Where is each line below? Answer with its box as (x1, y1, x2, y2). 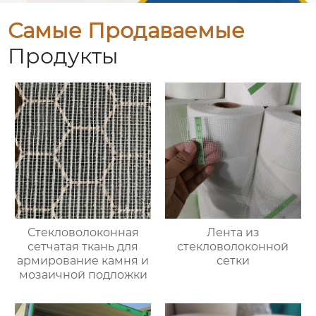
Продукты (8, 43, 119, 70)
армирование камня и (17, 254, 150, 268)
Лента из (206, 226, 260, 240)
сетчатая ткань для (28, 240, 139, 254)
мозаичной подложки (18, 268, 147, 282)
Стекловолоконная (27, 226, 139, 240)
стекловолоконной (177, 240, 289, 254)
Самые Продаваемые (8, 18, 245, 44)
